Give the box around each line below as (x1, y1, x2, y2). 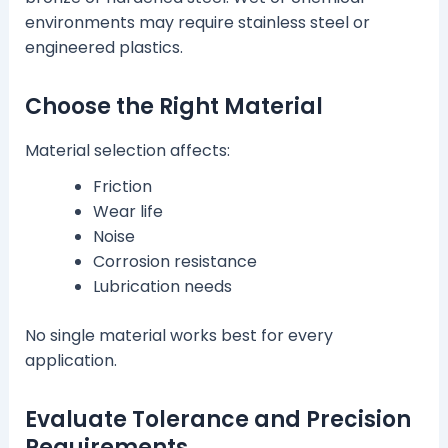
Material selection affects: (24, 138, 230, 162)
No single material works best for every (24, 323, 333, 347)
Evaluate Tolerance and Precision (24, 403, 411, 435)
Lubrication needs (92, 274, 232, 298)
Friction (92, 174, 152, 198)
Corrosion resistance (92, 249, 257, 273)
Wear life (92, 199, 163, 223)
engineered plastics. (24, 36, 183, 60)
